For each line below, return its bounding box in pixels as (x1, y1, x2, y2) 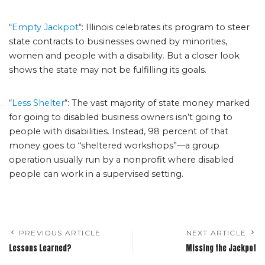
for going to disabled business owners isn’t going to (9, 112, 232, 122)
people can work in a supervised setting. (9, 169, 183, 179)
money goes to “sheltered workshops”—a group (9, 140, 219, 151)
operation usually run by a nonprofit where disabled (9, 154, 234, 165)
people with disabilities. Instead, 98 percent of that (9, 126, 228, 137)
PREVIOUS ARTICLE (19, 228, 101, 237)
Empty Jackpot (12, 22, 79, 33)
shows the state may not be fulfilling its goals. (9, 64, 206, 75)
